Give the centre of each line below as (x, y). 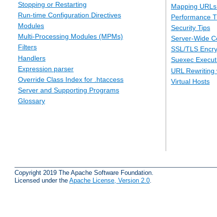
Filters (27, 47)
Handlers (32, 58)
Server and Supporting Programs (69, 90)
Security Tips (190, 27)
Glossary (31, 101)
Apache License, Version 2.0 (109, 180)
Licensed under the (42, 180)
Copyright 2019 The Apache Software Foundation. (84, 172)
